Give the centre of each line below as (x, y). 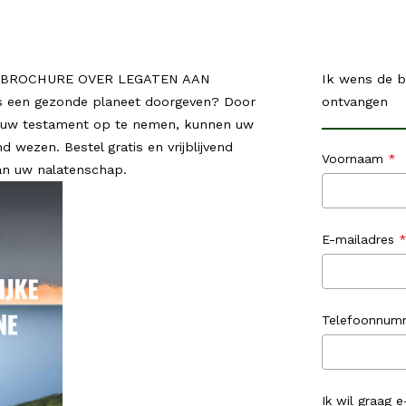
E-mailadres (358, 239)
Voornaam (353, 159)
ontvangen (355, 101)
